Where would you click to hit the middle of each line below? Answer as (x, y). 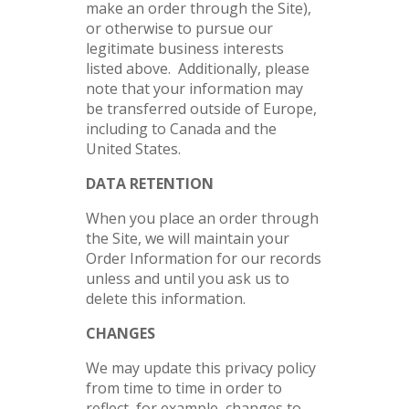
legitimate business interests (185, 48)
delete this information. (166, 299)
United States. (133, 149)
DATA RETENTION (150, 184)
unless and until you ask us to (188, 278)
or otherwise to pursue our (179, 28)
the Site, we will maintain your (188, 238)
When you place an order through (202, 218)
